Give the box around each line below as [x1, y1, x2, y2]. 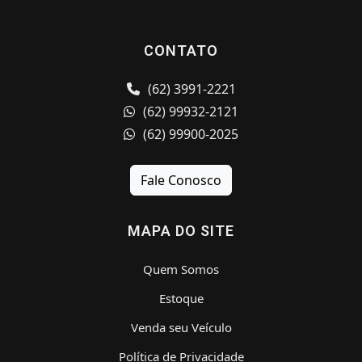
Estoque [158, 289, 204, 306]
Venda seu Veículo [130, 318, 232, 335]
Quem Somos [143, 260, 219, 277]
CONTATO [144, 41, 218, 59]
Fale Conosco [141, 170, 221, 189]
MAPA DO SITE [128, 221, 234, 239]
